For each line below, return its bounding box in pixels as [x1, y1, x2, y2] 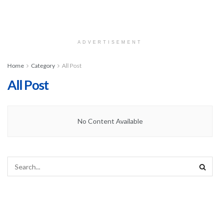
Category [31, 62, 55, 69]
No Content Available [77, 117, 143, 125]
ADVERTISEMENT [78, 40, 142, 45]
